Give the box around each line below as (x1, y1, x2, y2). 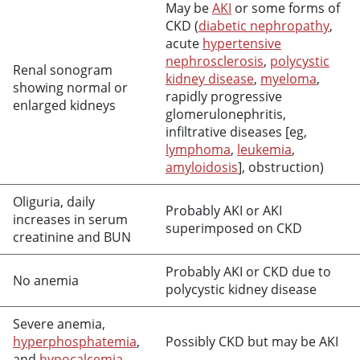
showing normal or (13, 79, 128, 96)
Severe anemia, (13, 315, 105, 333)
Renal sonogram (13, 61, 112, 79)
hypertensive (202, 35, 281, 52)
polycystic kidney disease (166, 280, 317, 298)
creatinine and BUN (13, 228, 131, 246)
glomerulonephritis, (166, 105, 286, 123)
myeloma (260, 70, 317, 88)
